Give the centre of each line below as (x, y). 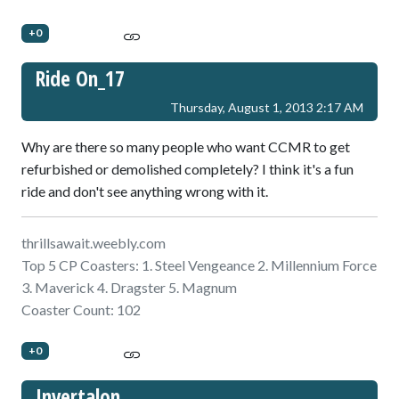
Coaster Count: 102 (81, 310)
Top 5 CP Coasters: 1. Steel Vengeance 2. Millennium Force (199, 265)
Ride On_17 (80, 79)
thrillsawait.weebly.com (94, 243)
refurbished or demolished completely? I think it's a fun (187, 169)
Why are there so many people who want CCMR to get (186, 147)
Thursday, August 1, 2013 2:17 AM (267, 108)
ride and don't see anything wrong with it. (145, 191)
